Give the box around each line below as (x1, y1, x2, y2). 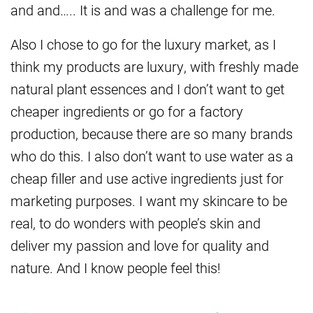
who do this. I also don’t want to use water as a (10, 146, 293, 165)
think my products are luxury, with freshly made (10, 57, 298, 75)
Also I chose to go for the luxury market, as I (10, 34, 276, 53)
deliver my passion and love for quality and (10, 235, 269, 254)
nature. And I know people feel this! (10, 258, 221, 277)
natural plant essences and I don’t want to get (10, 79, 284, 98)
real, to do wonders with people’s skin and (10, 213, 261, 232)
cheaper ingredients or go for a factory (10, 101, 243, 120)
